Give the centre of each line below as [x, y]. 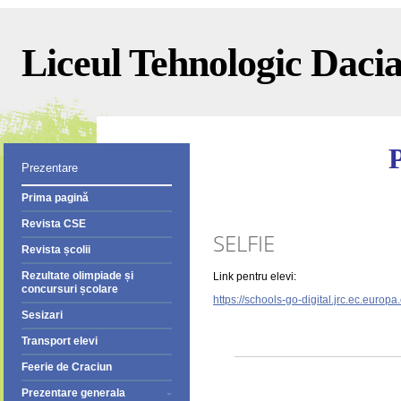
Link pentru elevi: [255, 277]
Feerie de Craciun [67, 367]
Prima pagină [55, 198]
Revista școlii [56, 250]
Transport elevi [60, 341]
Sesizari [42, 315]
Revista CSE [54, 224]
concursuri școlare [70, 289]
